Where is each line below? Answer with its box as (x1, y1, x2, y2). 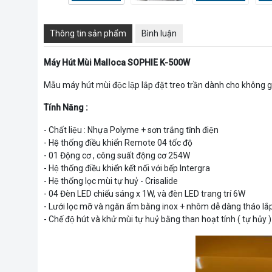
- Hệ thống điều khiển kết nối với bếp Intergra (44, 163, 210, 173)
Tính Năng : (44, 102, 88, 112)
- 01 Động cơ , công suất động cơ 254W (44, 150, 190, 160)
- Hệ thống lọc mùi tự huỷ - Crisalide (44, 175, 178, 186)
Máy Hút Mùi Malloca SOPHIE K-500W (44, 57, 190, 67)
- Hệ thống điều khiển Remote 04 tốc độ (44, 137, 194, 148)
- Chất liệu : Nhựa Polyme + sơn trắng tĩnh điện (44, 124, 219, 135)
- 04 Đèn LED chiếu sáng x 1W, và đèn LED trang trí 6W (44, 188, 245, 199)
